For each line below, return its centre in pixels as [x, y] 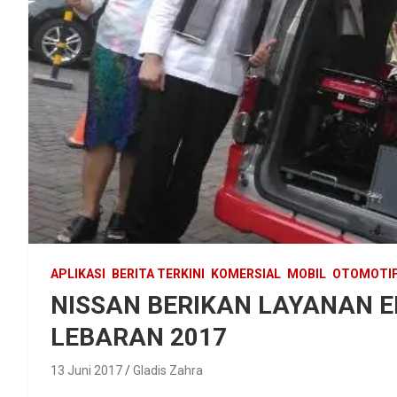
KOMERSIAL [246, 273]
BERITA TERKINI [158, 273]
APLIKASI [78, 273]
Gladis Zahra [168, 370]
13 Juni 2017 [86, 370]
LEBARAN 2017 [139, 337]
